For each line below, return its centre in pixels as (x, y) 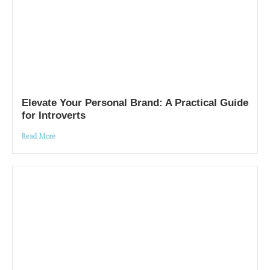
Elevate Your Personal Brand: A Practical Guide (135, 103)
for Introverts (53, 116)
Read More (38, 137)
